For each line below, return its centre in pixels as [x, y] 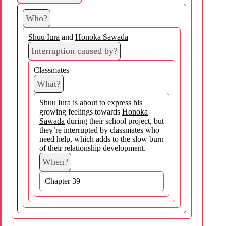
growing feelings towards [81, 111]
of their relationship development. [93, 148]
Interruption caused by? [74, 51]
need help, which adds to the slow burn [102, 139]
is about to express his [106, 102]
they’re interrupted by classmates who [99, 130]
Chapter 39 [63, 181]
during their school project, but [114, 121]
